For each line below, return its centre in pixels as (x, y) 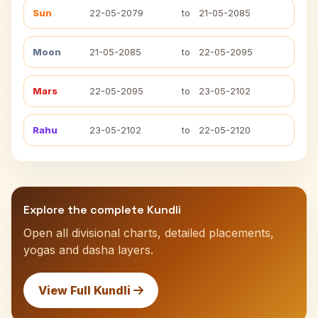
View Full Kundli (86, 290)
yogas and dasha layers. (88, 250)
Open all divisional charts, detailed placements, (149, 233)
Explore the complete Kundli (102, 210)
